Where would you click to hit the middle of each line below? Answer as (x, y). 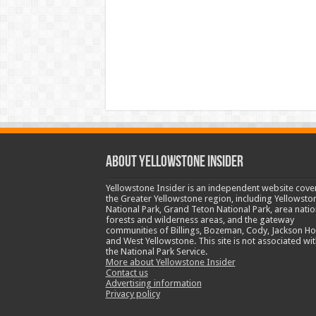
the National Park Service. (156, 251)
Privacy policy (133, 293)
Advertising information (153, 283)
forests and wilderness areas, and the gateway (200, 219)
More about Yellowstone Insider (170, 262)
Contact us (127, 272)
